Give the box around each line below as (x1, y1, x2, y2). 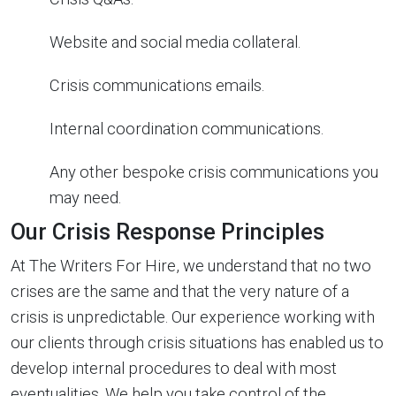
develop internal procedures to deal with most (11, 358, 337, 377)
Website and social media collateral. (49, 32, 301, 51)
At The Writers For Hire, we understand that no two (11, 255, 371, 275)
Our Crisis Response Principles (11, 218, 324, 245)
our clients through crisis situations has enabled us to (11, 332, 384, 352)
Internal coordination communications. (49, 118, 324, 138)
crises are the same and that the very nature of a (11, 281, 349, 301)
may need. (49, 187, 121, 207)
